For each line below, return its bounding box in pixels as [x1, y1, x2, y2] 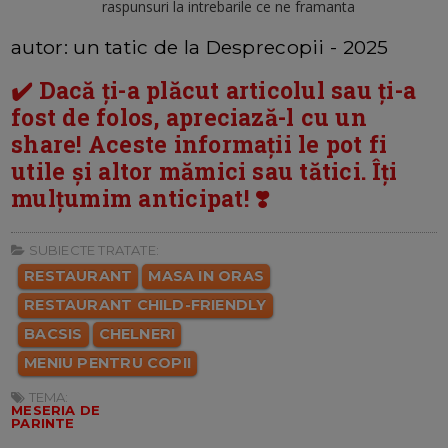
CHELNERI [98, 324, 176, 343]
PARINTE [11, 414, 75, 431]
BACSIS [24, 324, 83, 343]
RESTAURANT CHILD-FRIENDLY [24, 295, 267, 314]
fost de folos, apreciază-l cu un [11, 101, 367, 132]
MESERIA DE [11, 401, 101, 418]
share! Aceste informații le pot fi [11, 128, 388, 159]
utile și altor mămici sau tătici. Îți [11, 155, 398, 186]
